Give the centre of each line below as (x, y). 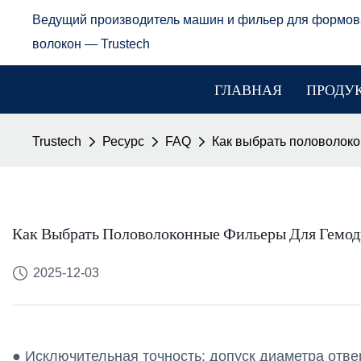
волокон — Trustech (91, 44)
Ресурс (124, 141)
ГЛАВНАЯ (248, 89)
